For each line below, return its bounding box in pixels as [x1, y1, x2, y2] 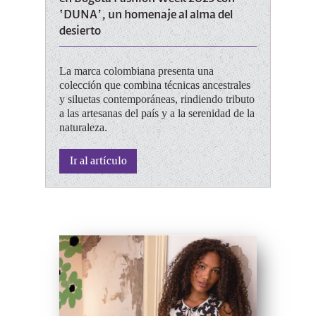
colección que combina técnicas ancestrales [59, 78, 250, 91]
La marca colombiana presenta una [59, 64, 214, 77]
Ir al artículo [69, 153, 127, 166]
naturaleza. [59, 121, 107, 133]
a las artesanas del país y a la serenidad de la [59, 107, 255, 119]
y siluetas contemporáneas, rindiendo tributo [59, 92, 255, 105]
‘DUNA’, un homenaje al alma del [59, 6, 233, 22]
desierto [59, 22, 101, 38]
